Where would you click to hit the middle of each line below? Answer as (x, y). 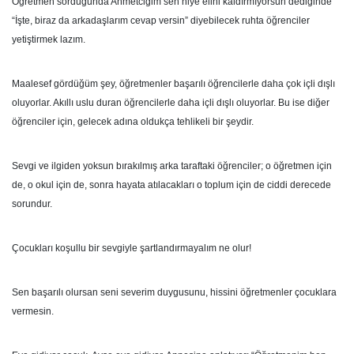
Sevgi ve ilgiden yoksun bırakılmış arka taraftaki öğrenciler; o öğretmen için (172, 166)
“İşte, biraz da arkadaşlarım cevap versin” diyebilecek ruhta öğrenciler (161, 21)
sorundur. (32, 204)
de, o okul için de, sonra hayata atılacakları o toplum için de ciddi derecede (171, 185)
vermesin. (33, 311)
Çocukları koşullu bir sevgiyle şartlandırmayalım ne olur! (132, 248)
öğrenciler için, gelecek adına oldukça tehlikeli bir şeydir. (133, 122)
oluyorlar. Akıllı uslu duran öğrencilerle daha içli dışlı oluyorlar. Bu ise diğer (171, 103)
